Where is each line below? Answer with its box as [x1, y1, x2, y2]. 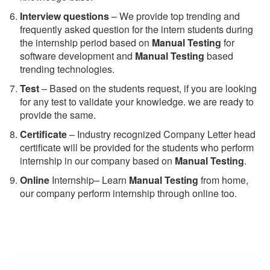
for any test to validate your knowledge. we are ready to [20, 94, 254, 108]
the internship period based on [20, 35, 152, 49]
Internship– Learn [49, 172, 129, 187]
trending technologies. [20, 61, 115, 76]
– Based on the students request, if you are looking [39, 81, 257, 95]
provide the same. [20, 107, 96, 122]
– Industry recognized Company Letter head [67, 127, 256, 141]
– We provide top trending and [109, 8, 240, 23]
